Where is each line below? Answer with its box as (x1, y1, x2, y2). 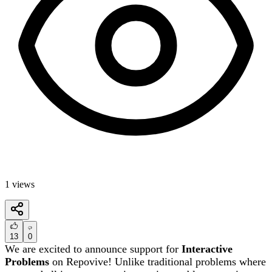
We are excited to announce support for (5, 242, 182, 255)
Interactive (182, 242, 233, 255)
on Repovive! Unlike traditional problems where (49, 255, 266, 268)
